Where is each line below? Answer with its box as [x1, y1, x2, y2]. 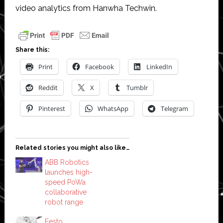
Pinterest [38, 104, 65, 113]
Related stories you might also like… [15, 144, 129, 151]
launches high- [44, 168, 93, 176]
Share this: [15, 46, 49, 53]
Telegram [160, 104, 188, 113]
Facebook [85, 62, 114, 71]
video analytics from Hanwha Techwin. [15, 3, 157, 13]
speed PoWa [44, 178, 86, 186]
